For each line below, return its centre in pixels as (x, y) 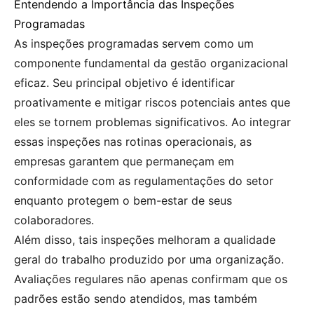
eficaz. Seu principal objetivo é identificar (124, 82)
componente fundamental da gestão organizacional (151, 63)
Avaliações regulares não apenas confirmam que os (151, 279)
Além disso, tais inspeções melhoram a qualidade (145, 239)
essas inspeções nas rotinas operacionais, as (133, 141)
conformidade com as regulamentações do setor (144, 180)
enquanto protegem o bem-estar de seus (123, 200)
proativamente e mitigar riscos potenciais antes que (152, 102)
